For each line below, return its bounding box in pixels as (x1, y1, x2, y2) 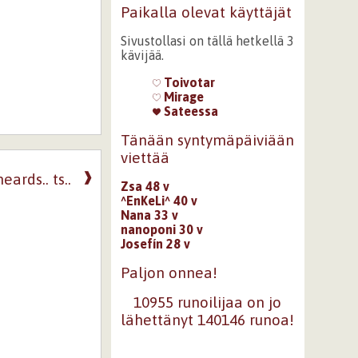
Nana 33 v (120, 207, 178, 222)
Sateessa (160, 104, 218, 118)
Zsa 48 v (120, 178, 169, 193)
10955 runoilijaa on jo (133, 293, 282, 312)
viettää (120, 149, 169, 166)
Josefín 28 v (120, 236, 190, 251)
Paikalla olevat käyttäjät (120, 3, 292, 21)
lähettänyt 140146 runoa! (121, 311, 295, 329)
